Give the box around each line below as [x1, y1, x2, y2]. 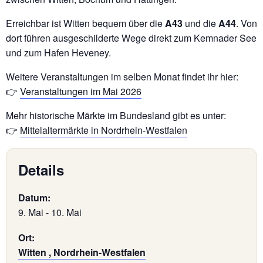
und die [183, 16, 218, 30]
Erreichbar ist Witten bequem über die [6, 16, 165, 30]
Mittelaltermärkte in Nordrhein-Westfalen [20, 123, 187, 137]
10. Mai [51, 205, 82, 219]
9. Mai [18, 205, 43, 219]
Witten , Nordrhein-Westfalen [18, 245, 146, 259]
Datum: [18, 191, 50, 204]
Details [18, 160, 64, 180]
